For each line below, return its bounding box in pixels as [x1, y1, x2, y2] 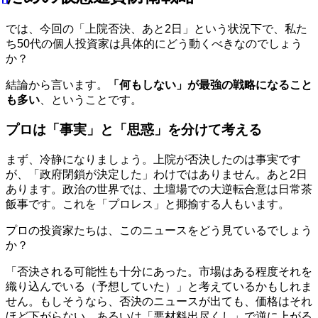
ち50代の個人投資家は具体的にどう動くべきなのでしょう [6, 37, 302, 50]
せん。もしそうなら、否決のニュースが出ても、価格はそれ [6, 295, 312, 308]
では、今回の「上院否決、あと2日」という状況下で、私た [6, 22, 307, 35]
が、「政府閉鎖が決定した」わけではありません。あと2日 [6, 168, 307, 181]
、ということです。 [40, 93, 142, 106]
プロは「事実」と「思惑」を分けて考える [6, 122, 262, 138]
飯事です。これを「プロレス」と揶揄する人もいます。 [6, 198, 290, 211]
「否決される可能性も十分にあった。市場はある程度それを [6, 265, 312, 278]
